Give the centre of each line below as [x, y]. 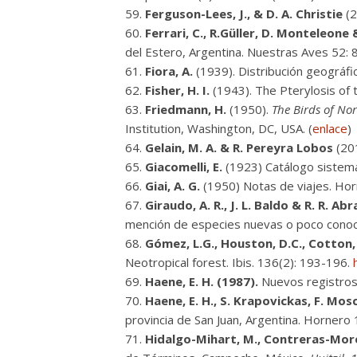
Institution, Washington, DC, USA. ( [219, 128]
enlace [330, 128]
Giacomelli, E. [184, 167]
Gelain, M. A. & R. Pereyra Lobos [239, 147]
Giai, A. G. [173, 186]
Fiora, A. [169, 71]
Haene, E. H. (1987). [203, 281]
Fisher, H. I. [177, 90]
